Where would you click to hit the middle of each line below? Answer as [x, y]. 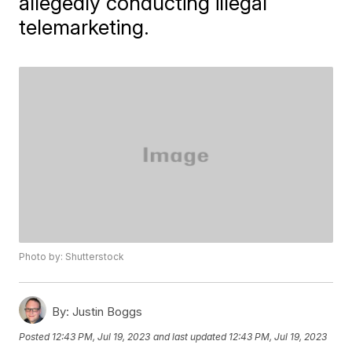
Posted [36, 336]
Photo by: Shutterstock [72, 257]
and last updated [190, 336]
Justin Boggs [106, 312]
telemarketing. [84, 27]
